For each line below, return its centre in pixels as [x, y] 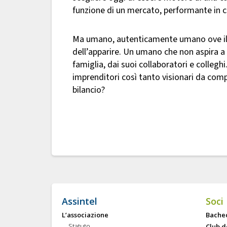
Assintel [80, 201]
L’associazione [85, 215]
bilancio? [89, 90]
